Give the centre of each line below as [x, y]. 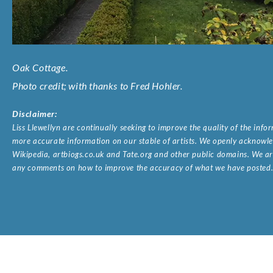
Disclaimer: [35, 114]
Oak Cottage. [40, 68]
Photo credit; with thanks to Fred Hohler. [97, 86]
